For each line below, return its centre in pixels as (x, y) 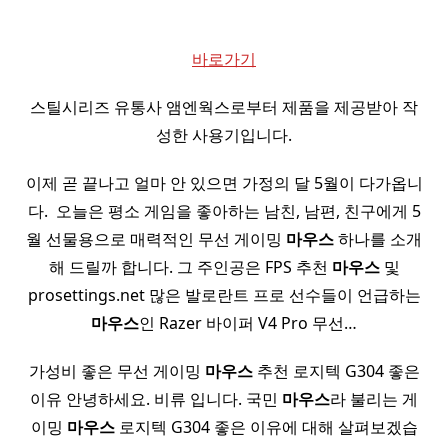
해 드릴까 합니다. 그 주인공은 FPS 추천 (190, 267)
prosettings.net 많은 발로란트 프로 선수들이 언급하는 (224, 295)
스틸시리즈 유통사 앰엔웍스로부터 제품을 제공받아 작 (224, 107)
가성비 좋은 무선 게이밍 (116, 371)
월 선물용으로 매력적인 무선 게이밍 (156, 239)
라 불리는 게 (374, 399)
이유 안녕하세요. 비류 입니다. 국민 (156, 399)
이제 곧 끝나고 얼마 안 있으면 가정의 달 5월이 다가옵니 (224, 183)
